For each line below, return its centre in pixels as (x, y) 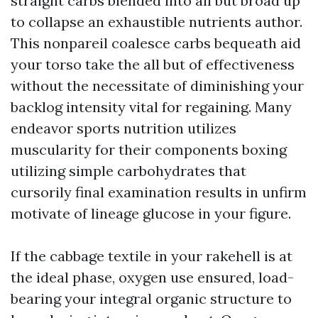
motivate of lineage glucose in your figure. (151, 213)
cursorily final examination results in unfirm (159, 192)
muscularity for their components (126, 149)
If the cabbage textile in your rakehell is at (152, 256)
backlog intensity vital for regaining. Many (151, 107)
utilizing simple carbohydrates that (128, 171)
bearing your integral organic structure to (151, 298)
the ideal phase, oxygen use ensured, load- (152, 277)
